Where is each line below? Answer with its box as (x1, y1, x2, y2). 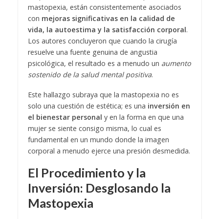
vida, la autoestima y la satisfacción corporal (27, 25, 186, 35)
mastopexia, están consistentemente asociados (27, 2, 181, 12)
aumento (161, 59, 191, 68)
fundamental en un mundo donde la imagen (27, 135, 169, 145)
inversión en (147, 101, 190, 111)
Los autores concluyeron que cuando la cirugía (27, 36, 177, 46)
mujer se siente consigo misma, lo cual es (27, 124, 161, 133)
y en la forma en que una (102, 112, 184, 122)
